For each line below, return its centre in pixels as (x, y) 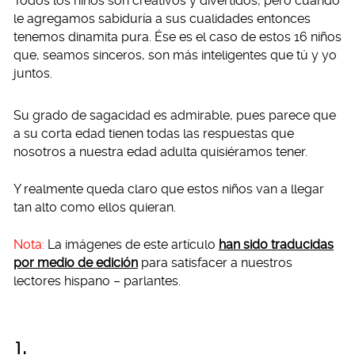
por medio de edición (76, 263)
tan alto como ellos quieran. (95, 207)
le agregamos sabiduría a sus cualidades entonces (162, 19)
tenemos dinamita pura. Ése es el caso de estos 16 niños (177, 37)
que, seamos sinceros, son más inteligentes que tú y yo (175, 55)
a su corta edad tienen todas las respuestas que (154, 134)
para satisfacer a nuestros (215, 263)
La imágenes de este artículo (132, 244)
